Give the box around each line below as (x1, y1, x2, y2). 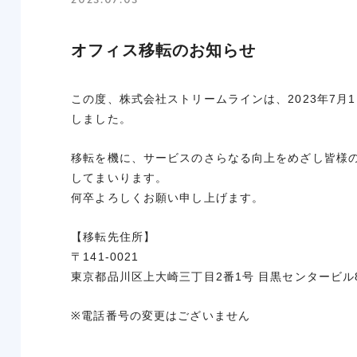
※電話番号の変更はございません (71, 309, 251, 322)
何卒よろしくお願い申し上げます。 (71, 191, 265, 204)
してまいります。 (71, 171, 168, 184)
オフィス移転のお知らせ (71, 41, 257, 59)
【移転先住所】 (71, 230, 156, 243)
